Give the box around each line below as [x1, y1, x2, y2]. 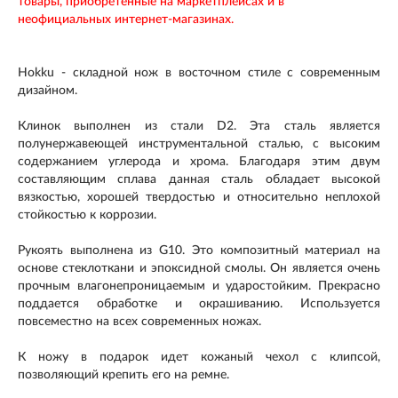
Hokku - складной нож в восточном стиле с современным [18, 66, 380, 79]
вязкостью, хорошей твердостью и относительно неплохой [18, 190, 380, 203]
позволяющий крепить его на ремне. [18, 368, 229, 381]
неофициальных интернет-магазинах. [18, 12, 234, 26]
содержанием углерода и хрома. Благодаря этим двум [18, 155, 380, 168]
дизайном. [18, 84, 77, 97]
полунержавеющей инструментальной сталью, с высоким [18, 137, 380, 150]
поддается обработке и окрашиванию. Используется [18, 297, 380, 310]
